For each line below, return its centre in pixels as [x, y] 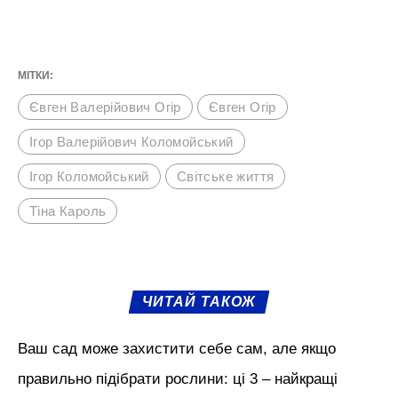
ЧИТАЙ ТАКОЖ [199, 302]
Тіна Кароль [68, 211]
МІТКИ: [36, 76]
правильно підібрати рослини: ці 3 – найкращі [178, 379]
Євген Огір [242, 107]
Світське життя [225, 177]
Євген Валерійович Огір [105, 107]
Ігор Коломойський [89, 177]
